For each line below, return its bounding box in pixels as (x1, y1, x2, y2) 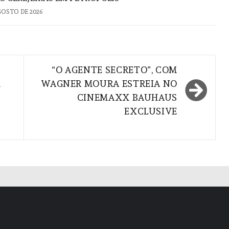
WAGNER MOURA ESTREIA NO (41, 78, 177, 89)
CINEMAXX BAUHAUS (77, 91, 177, 103)
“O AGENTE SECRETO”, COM (52, 64, 177, 75)
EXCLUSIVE (124, 105, 177, 117)
